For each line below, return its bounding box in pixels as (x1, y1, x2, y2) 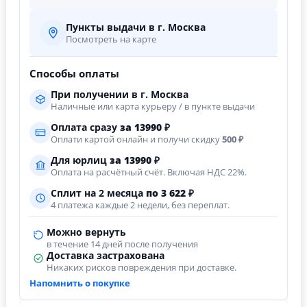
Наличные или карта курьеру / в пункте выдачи (51, 100, 255, 112)
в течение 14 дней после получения (47, 238, 198, 250)
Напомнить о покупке (29, 276, 130, 289)
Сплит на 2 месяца (51, 186, 146, 199)
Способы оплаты (29, 66, 119, 80)
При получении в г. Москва (51, 88, 188, 101)
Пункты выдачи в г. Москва (66, 20, 206, 34)
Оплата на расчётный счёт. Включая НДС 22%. (51, 166, 247, 178)
